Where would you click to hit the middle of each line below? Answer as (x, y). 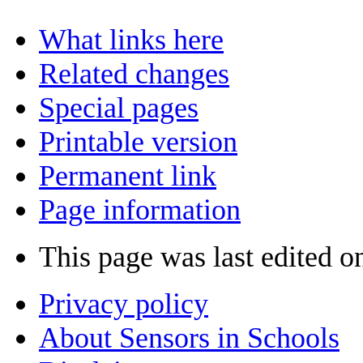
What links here (131, 39)
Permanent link (128, 175)
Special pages (119, 107)
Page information (140, 209)
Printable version (138, 141)
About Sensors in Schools (189, 337)
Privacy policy (124, 303)
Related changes (134, 73)
